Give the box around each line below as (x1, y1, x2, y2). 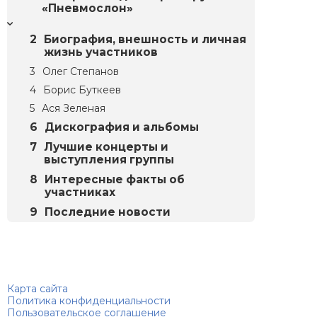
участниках (45, 185, 115, 199)
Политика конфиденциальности (7, 294, 171, 307)
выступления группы (44, 152, 174, 166)
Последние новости (45, 204, 171, 219)
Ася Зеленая (42, 101, 105, 115)
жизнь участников (44, 45, 158, 59)
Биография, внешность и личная (44, 32, 246, 46)
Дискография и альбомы (45, 120, 199, 134)
